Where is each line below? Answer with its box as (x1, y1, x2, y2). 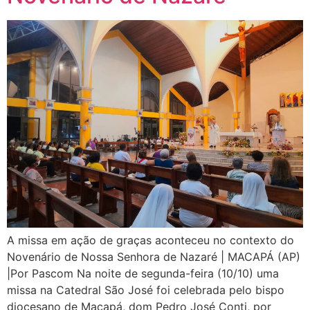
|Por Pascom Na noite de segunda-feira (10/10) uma (7, 266, 279, 281)
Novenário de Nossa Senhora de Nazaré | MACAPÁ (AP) (7, 250, 300, 264)
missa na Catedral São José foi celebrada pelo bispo (7, 283, 284, 298)
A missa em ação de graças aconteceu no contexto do (7, 233, 294, 248)
